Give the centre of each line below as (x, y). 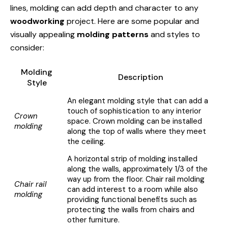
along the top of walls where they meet (136, 131)
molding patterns (113, 34)
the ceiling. (86, 141)
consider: (27, 48)
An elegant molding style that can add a (137, 101)
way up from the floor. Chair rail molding (136, 179)
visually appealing (44, 34)
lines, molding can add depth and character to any (104, 8)
